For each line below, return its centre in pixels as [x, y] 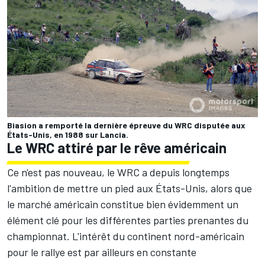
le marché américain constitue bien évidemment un [123, 204]
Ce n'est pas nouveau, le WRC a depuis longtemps [118, 172]
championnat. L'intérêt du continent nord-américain [126, 236]
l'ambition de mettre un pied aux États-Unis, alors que [130, 188]
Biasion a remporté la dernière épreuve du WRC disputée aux [126, 125]
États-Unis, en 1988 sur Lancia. [68, 135]
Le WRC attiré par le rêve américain [117, 148]
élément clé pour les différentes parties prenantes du [128, 220]
